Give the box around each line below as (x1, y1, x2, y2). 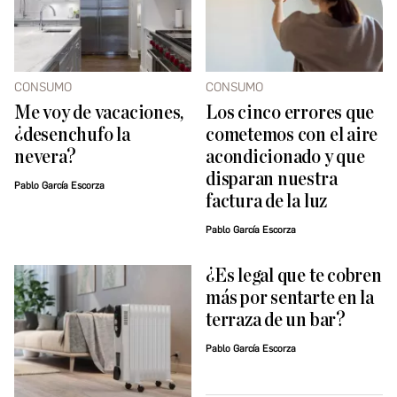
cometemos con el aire (206, 125, 378, 146)
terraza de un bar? (206, 310, 346, 331)
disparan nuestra (206, 169, 338, 191)
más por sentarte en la (206, 288, 374, 309)
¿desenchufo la (14, 125, 130, 146)
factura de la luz (206, 191, 328, 213)
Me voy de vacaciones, (14, 103, 184, 124)
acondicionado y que (206, 147, 365, 168)
